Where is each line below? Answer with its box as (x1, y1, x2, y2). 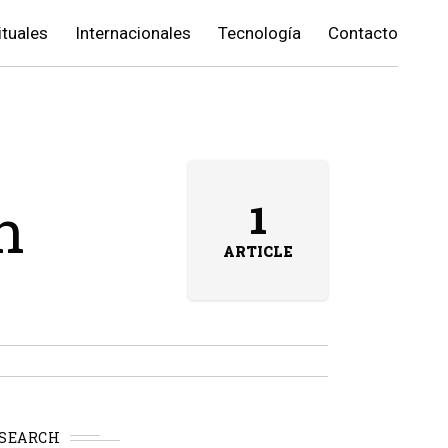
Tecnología (218, 23, 301, 43)
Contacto (328, 23, 398, 43)
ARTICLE (223, 242, 293, 261)
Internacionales (75, 23, 191, 43)
